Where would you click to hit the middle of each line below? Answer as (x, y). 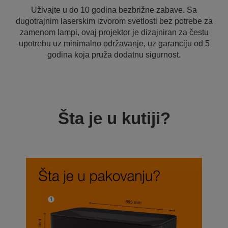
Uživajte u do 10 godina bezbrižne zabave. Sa (114, 10)
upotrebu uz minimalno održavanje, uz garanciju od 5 (114, 44)
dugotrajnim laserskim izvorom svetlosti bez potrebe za (114, 21)
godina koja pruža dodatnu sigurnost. (114, 55)
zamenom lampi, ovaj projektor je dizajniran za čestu (114, 32)
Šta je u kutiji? (114, 118)
